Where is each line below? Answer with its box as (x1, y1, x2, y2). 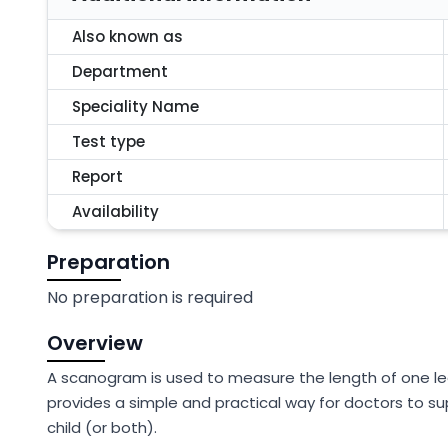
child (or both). (47, 417, 157, 438)
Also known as (72, 26, 183, 47)
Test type (72, 131, 145, 152)
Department (72, 61, 168, 82)
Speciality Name (72, 96, 199, 117)
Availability (72, 201, 159, 222)
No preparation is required (47, 286, 253, 309)
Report (72, 166, 123, 187)
